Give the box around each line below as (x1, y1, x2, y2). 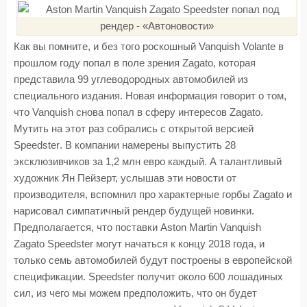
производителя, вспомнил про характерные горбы (14, 189, 253, 200)
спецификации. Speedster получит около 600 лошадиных (14, 271, 283, 282)
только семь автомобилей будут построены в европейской (14, 255, 292, 266)
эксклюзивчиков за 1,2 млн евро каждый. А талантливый (14, 156, 282, 167)
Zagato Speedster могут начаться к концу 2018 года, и (14, 238, 265, 249)
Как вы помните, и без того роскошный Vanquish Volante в (14, 41, 284, 52)
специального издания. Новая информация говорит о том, (14, 90, 286, 101)
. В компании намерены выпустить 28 (60, 140, 236, 151)
